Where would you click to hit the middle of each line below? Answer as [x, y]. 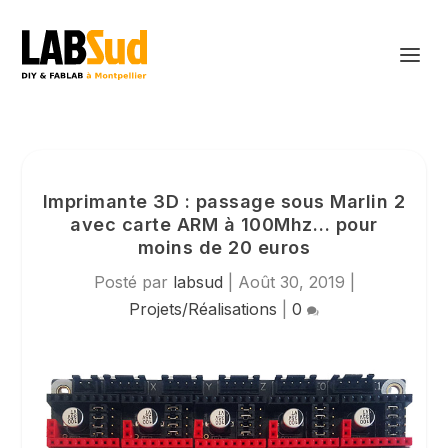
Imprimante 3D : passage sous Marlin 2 [224, 201]
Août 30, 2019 [291, 282]
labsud [197, 282]
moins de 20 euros [224, 247]
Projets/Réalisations [203, 309]
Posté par [133, 282]
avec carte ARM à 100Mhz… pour [224, 224]
